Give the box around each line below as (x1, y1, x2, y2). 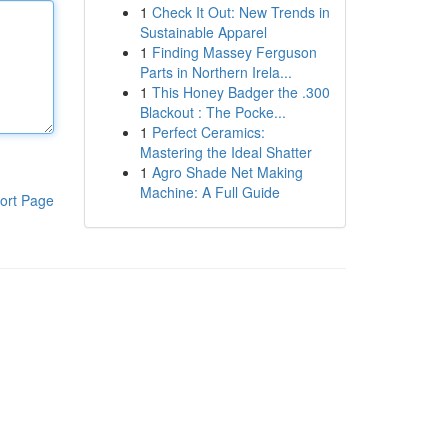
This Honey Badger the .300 (151, 82, 330, 102)
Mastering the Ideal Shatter (139, 142, 312, 162)
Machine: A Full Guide (139, 182, 280, 202)
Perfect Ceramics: (151, 122, 265, 142)
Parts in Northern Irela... (139, 62, 292, 82)
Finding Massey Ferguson (151, 42, 317, 62)
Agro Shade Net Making (151, 162, 303, 182)
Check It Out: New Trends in (151, 2, 330, 22)
